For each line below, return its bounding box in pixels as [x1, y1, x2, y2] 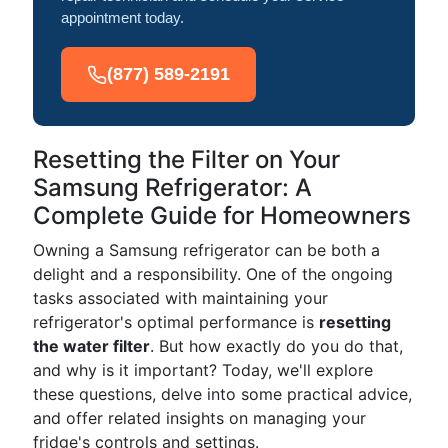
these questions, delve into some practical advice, [33, 384, 412, 404]
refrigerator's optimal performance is [33, 312, 319, 332]
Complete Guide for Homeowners [33, 201, 411, 230]
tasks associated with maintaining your [33, 288, 328, 308]
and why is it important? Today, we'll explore [33, 360, 373, 380]
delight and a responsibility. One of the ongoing [33, 264, 393, 284]
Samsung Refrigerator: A [33, 173, 312, 202]
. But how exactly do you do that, [150, 336, 403, 356]
